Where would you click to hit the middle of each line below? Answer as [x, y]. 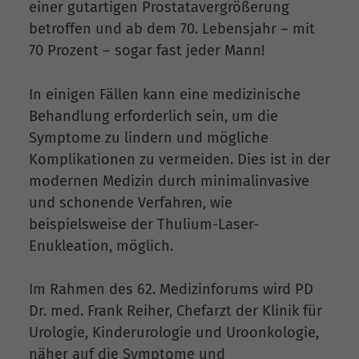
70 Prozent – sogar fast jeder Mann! [147, 50]
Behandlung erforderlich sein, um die [153, 116]
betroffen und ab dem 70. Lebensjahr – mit [172, 28]
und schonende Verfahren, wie [131, 202]
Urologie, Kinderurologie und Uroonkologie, [174, 333]
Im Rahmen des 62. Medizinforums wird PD [171, 290]
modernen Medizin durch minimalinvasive [169, 181]
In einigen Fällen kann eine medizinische [165, 94]
